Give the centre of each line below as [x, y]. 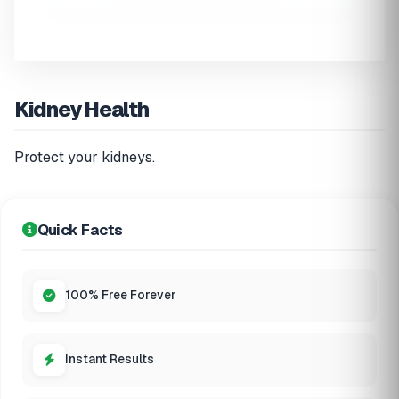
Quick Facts [80, 229]
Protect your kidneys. [85, 157]
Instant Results [110, 359]
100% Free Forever [121, 295]
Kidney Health [81, 109]
